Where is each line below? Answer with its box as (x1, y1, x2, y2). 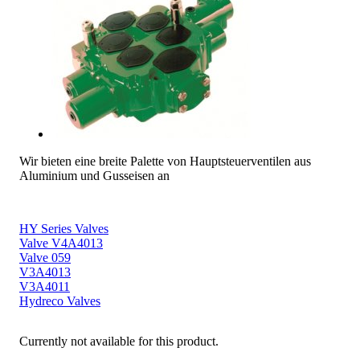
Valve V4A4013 (19, 236, 103, 251)
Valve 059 (19, 251, 71, 265)
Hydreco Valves (19, 294, 100, 309)
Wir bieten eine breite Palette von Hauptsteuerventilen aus (19, 154, 311, 169)
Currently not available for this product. (19, 334, 219, 349)
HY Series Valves (19, 222, 108, 236)
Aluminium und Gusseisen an (19, 169, 170, 183)
